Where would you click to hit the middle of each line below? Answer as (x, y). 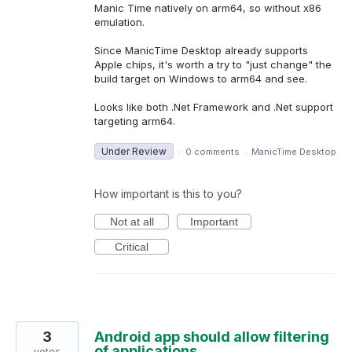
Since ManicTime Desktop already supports (201, 51)
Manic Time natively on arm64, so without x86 (208, 8)
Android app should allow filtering (212, 336)
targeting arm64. (135, 121)
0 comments (213, 151)
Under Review (134, 151)
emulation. (119, 22)
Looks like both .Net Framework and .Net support (214, 107)
